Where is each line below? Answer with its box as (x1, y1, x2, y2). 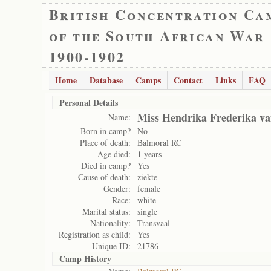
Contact (174, 74, 203, 87)
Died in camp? (81, 160, 131, 171)
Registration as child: (59, 229, 131, 240)
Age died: (97, 148, 131, 160)
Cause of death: (78, 171, 131, 183)
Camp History (59, 252, 111, 265)
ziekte (137, 171, 157, 183)
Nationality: (90, 217, 131, 229)
